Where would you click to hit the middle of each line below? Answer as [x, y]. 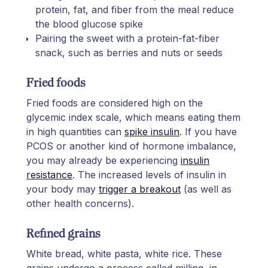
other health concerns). [80, 203]
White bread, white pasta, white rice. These [124, 253]
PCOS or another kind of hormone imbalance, [131, 146]
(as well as [206, 189]
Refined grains [63, 233]
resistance [49, 174]
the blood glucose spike [89, 24]
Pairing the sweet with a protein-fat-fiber [127, 38]
